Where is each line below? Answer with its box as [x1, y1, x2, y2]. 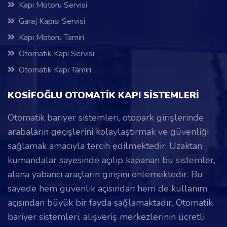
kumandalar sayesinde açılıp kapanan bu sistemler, [8, 154, 215, 166]
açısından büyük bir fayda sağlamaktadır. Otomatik [8, 196, 213, 209]
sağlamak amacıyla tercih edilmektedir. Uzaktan [8, 139, 202, 152]
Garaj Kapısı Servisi [19, 15, 85, 27]
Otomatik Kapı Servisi [19, 48, 94, 59]
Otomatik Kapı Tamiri [19, 64, 91, 75]
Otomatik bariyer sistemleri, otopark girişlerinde [8, 111, 204, 124]
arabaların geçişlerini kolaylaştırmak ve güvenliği [8, 125, 209, 138]
